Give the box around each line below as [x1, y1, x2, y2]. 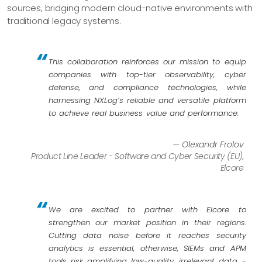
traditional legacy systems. [7, 15, 121, 27]
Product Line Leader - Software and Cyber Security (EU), [31, 150, 244, 162]
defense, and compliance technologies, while [48, 82, 246, 93]
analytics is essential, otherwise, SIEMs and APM [48, 242, 246, 254]
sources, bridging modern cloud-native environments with [7, 2, 253, 14]
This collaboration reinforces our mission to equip [48, 56, 246, 67]
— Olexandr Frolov [172, 139, 244, 150]
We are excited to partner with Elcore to [48, 204, 246, 215]
